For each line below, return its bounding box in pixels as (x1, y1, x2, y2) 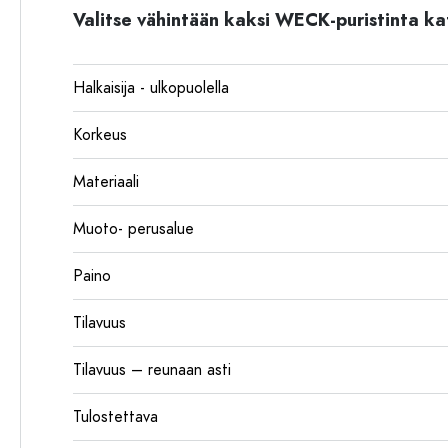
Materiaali (73, 171, 139, 193)
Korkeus (73, 124, 127, 146)
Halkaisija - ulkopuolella (73, 77, 229, 99)
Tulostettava (73, 406, 158, 428)
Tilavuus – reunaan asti (73, 359, 231, 381)
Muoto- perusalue (73, 218, 194, 240)
